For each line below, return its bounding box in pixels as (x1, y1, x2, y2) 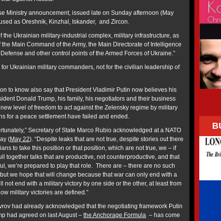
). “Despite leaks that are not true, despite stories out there (30, 136, 184, 143)
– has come (146, 212, 180, 219)
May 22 (10, 136, 30, 143)
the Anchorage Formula (83, 212, 146, 219)
